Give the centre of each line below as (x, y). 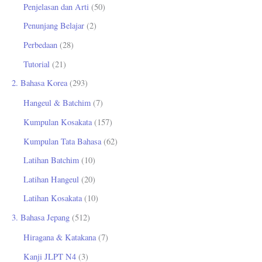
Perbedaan (40, 44)
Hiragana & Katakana (60, 237)
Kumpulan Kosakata (58, 122)
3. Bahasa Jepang (41, 218)
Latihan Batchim (51, 160)
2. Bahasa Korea (39, 83)
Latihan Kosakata (53, 198)
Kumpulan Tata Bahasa (62, 141)
